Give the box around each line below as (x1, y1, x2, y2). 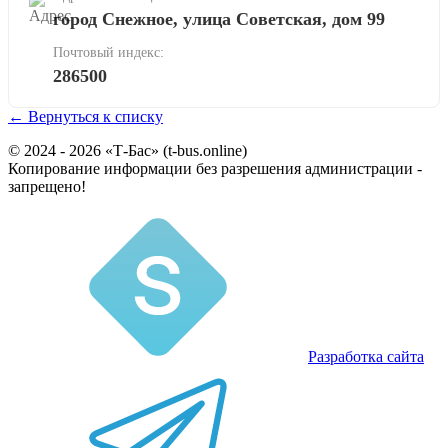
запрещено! (8, 177, 86, 195)
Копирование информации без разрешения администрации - (8, 159, 422, 177)
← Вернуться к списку (8, 107, 163, 125)
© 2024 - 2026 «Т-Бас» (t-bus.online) (8, 141, 247, 159)
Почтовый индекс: (53, 44, 164, 60)
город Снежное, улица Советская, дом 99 (53, 8, 385, 29)
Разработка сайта (308, 347, 424, 365)
